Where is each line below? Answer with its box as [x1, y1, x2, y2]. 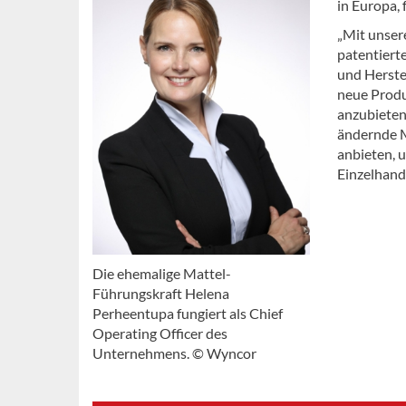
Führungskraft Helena [92, 284, 229, 302]
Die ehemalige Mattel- [92, 264, 231, 282]
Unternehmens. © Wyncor [92, 343, 256, 362]
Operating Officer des [92, 324, 227, 342]
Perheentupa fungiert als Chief [92, 304, 283, 322]
